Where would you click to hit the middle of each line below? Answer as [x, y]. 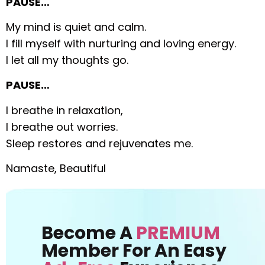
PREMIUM [178, 233]
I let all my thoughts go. [67, 60]
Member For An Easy [134, 251]
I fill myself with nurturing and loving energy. [121, 44]
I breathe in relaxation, [65, 110]
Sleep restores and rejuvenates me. [100, 143]
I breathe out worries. [62, 127]
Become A [89, 233]
